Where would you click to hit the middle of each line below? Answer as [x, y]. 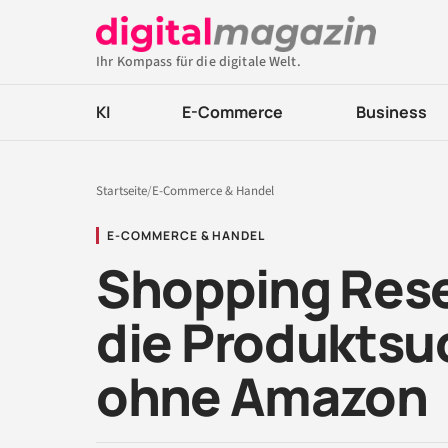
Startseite [121, 191]
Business [391, 112]
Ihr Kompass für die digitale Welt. [198, 62]
